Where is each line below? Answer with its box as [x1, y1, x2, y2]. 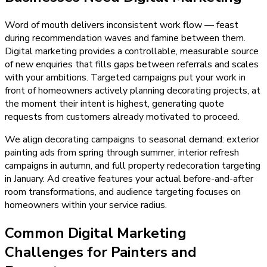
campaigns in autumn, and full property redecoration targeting [5, 159, 260, 172]
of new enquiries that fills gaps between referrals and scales [5, 57, 259, 71]
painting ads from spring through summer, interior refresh [5, 145, 239, 159]
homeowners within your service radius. [5, 198, 167, 212]
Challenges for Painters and [5, 242, 197, 262]
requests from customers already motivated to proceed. [5, 110, 240, 123]
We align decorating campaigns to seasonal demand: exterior [5, 132, 259, 146]
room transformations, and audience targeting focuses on [5, 185, 241, 198]
